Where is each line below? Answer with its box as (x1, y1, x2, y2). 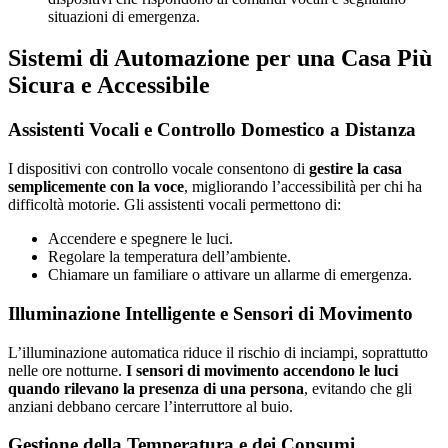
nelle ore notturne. (8, 361, 126, 379)
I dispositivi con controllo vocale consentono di (8, 160, 309, 178)
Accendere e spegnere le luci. (48, 230, 233, 248)
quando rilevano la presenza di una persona (8, 379, 304, 397)
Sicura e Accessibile (8, 72, 210, 99)
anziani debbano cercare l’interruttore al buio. (8, 397, 293, 415)
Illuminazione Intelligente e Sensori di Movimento (8, 302, 413, 324)
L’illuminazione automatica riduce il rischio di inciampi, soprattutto (8, 343, 428, 361)
